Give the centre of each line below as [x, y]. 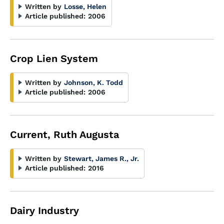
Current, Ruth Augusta [64, 134]
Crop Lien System [54, 58]
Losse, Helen [85, 6]
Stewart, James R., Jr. [101, 158]
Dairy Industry [44, 210]
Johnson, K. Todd [93, 82]
